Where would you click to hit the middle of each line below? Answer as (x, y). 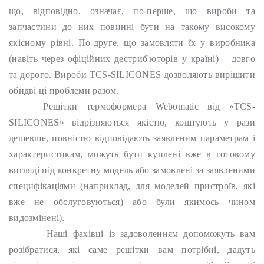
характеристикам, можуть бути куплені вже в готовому (132, 154)
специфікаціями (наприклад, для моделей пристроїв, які (132, 186)
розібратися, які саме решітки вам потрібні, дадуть (132, 250)
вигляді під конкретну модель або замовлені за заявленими (132, 170)
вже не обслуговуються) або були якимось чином (132, 202)
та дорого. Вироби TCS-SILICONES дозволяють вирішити (132, 75)
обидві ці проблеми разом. (64, 90)
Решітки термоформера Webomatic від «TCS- (145, 106)
